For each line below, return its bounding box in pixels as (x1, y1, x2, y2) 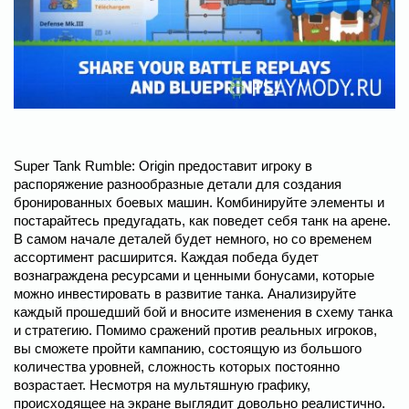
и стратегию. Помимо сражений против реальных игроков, (14, 321, 377, 338)
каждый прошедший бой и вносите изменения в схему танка (14, 303, 393, 320)
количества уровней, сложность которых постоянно (14, 358, 340, 374)
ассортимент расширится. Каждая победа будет (14, 248, 319, 265)
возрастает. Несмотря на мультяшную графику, (14, 376, 310, 393)
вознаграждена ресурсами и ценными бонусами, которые (14, 267, 374, 283)
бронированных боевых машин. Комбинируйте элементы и (14, 194, 384, 210)
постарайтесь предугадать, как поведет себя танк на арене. (14, 212, 391, 228)
